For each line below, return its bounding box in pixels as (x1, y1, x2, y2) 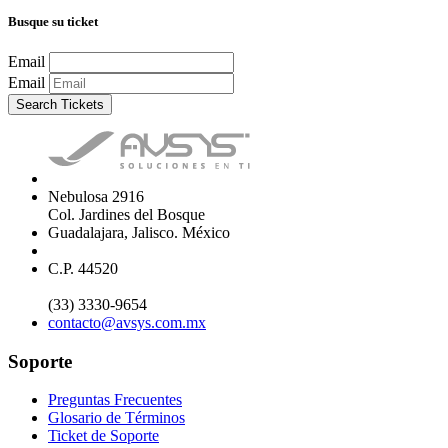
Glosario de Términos (48, 409, 185, 427)
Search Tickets (16, 96, 104, 112)
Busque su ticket (8, 13, 98, 29)
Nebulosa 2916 (48, 187, 144, 205)
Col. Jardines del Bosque (48, 205, 205, 223)
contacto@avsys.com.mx (48, 313, 206, 331)
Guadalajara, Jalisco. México (48, 223, 230, 241)
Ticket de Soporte (48, 427, 159, 445)
